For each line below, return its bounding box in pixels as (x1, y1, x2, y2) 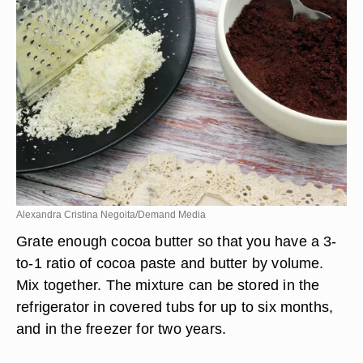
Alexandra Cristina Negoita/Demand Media (16, 209, 206, 220)
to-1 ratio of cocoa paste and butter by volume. (16, 254, 324, 271)
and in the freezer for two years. (16, 320, 227, 337)
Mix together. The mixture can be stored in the (16, 276, 320, 293)
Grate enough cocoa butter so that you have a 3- (16, 233, 337, 250)
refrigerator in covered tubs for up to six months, (16, 298, 334, 315)
